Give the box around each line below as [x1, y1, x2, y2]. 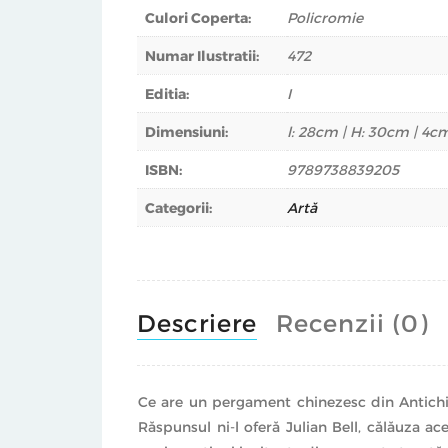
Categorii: [145, 199, 212, 217]
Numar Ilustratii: [145, 47, 259, 65]
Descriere [137, 307, 257, 337]
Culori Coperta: [145, 9, 251, 27]
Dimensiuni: [145, 123, 228, 141]
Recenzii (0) [276, 307, 428, 337]
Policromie [287, 9, 363, 27]
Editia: [145, 85, 189, 103]
